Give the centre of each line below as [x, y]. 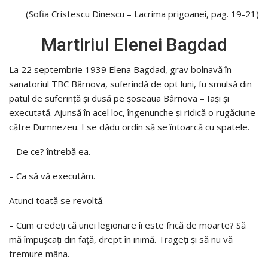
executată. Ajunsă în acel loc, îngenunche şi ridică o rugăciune [132, 112]
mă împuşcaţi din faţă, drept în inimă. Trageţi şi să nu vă [121, 239]
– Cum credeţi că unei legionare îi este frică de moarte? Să [127, 225]
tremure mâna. [39, 253]
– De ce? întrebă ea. [50, 151]
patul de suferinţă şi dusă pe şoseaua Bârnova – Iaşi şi [119, 98]
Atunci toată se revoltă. [57, 200]
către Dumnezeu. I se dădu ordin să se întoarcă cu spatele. [129, 127]
